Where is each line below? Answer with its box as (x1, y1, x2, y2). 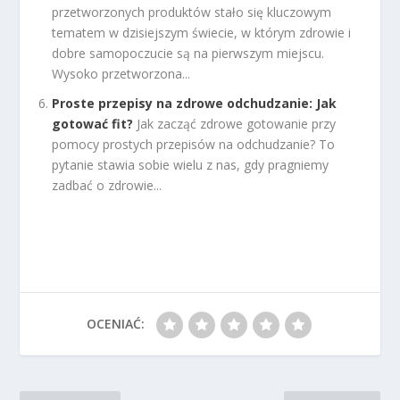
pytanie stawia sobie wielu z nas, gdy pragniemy (52, 155, 329, 173)
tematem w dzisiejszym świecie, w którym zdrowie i (52, 24, 352, 42)
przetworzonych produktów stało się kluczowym (52, 4, 332, 21)
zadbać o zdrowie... (52, 176, 162, 194)
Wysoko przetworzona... (52, 65, 191, 83)
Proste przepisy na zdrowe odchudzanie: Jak (52, 94, 337, 112)
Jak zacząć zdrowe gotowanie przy (137, 114, 337, 132)
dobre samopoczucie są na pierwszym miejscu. (52, 45, 325, 62)
